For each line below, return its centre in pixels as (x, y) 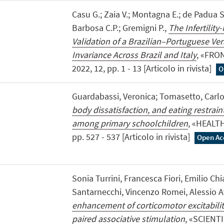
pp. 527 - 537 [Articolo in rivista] (132, 136)
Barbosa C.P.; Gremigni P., (120, 27)
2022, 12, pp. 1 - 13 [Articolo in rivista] (142, 68)
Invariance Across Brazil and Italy (134, 54)
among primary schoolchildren (130, 123)
